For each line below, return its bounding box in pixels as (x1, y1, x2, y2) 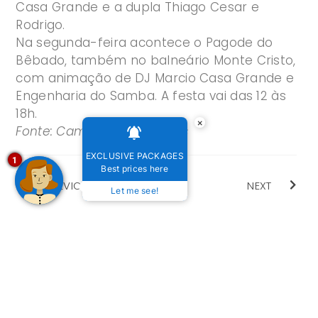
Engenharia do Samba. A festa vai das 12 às (16, 87, 286, 105)
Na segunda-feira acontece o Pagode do (16, 34, 273, 52)
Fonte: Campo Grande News (16, 123, 190, 141)
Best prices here (101, 163, 169, 174)
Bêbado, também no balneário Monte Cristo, (16, 52, 296, 70)
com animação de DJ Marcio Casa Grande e (16, 70, 295, 87)
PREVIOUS (45, 178, 96, 194)
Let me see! (111, 185, 159, 196)
